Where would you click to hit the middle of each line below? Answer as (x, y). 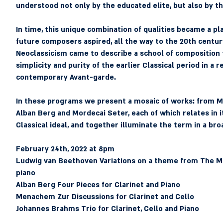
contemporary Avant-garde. (66, 77)
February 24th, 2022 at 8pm (66, 149)
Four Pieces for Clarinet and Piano (117, 185)
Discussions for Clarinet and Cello (132, 197)
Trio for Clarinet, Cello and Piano (139, 209)
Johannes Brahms (47, 209)
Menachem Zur (43, 197)
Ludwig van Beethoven (56, 161)
